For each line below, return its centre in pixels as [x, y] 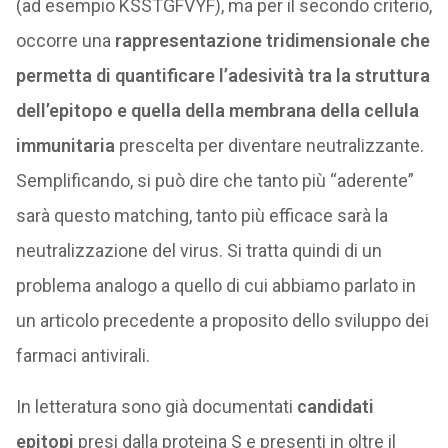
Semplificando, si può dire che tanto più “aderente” [214, 180]
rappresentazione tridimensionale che [272, 40]
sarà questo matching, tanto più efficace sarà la [201, 215]
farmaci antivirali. [82, 355]
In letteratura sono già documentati [154, 406]
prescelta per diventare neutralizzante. [269, 145]
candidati [333, 406]
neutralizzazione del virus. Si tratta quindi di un [198, 250]
